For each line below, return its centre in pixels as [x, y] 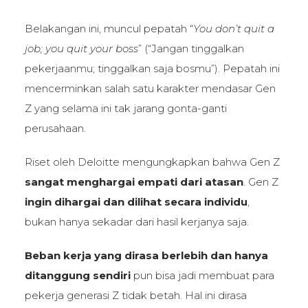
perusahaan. [55, 128]
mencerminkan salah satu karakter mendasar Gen [150, 88]
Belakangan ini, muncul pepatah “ [109, 28]
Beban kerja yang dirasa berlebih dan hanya [146, 255]
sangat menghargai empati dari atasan [134, 181]
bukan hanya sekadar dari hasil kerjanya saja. [136, 221]
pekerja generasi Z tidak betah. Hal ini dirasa [135, 295]
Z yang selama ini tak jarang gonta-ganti [125, 108]
